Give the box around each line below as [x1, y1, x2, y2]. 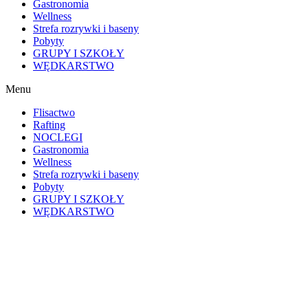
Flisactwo [33, 107, 75, 118]
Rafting [33, 119, 65, 131]
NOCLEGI [33, 131, 82, 143]
